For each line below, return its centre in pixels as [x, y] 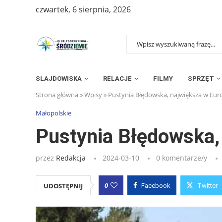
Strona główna [57, 94]
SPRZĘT [201, 78]
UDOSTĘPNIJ [63, 186]
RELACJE [117, 78]
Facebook [156, 185]
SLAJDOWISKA [59, 78]
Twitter [207, 185]
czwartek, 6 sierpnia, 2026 [83, 9]
